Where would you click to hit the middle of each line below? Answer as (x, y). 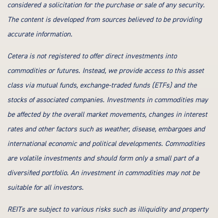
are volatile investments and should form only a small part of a (103, 158)
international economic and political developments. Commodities (106, 144)
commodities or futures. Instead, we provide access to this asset (106, 71)
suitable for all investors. (45, 188)
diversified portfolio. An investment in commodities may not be (103, 173)
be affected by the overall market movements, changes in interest (107, 115)
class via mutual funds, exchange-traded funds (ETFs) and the (102, 85)
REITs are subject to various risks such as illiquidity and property (108, 209)
